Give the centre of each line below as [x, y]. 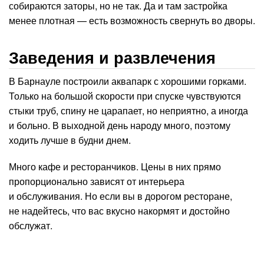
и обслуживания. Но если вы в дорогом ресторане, [121, 196]
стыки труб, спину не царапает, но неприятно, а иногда [128, 110]
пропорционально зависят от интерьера [97, 181]
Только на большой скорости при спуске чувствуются [125, 96]
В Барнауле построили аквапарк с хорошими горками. [128, 81]
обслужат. [31, 225]
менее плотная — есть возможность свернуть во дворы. [132, 20]
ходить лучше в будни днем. [70, 140]
